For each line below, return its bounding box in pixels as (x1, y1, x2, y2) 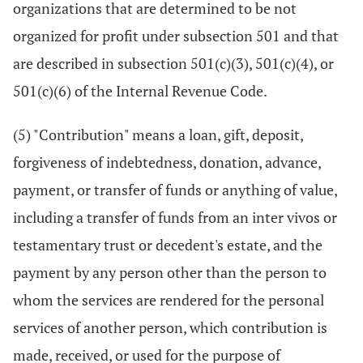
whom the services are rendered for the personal (13, 290, 324, 310)
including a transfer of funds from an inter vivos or (13, 207, 337, 227)
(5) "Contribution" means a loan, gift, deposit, (13, 125, 303, 144)
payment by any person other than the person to (13, 263, 327, 282)
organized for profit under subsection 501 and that (13, 26, 339, 45)
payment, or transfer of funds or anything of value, (13, 180, 337, 199)
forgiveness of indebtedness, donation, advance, (13, 152, 321, 172)
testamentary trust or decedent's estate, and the (13, 235, 322, 254)
